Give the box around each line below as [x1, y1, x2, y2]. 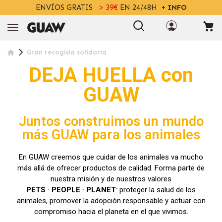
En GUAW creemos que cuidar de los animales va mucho [19, 153, 203, 162]
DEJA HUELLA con [29, 63, 193, 87]
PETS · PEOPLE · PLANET [26, 185, 116, 194]
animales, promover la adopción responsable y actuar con [16, 196, 206, 205]
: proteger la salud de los [116, 185, 196, 194]
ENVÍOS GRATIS [35, 3, 95, 12]
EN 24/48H [117, 3, 161, 12]
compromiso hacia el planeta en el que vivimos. [34, 207, 188, 216]
